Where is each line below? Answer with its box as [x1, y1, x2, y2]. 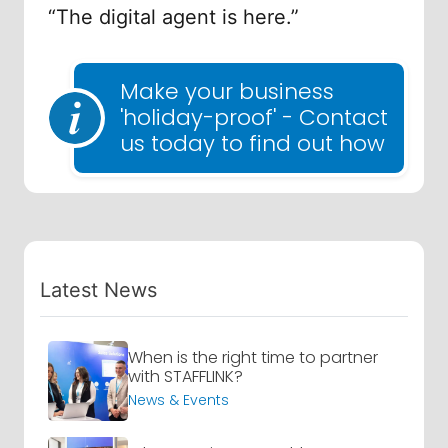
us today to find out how [120, 128, 385, 160]
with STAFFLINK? [128, 365, 243, 389]
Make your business [120, 76, 334, 108]
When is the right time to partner [128, 346, 378, 370]
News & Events [128, 390, 229, 411]
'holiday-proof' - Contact [120, 102, 388, 134]
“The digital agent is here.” [48, 5, 299, 30]
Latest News [40, 278, 157, 303]
